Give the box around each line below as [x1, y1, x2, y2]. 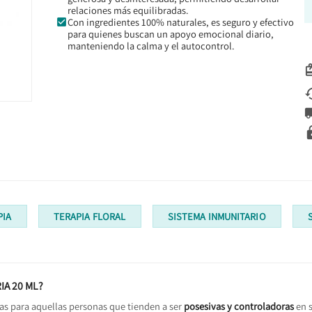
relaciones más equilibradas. [68, 3, 189, 17]
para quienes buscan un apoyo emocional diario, [68, 26, 274, 40]
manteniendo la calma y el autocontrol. [68, 38, 235, 52]
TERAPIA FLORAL [53, 209, 126, 223]
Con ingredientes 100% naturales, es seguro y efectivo [68, 15, 294, 29]
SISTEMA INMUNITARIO [167, 209, 266, 223]
